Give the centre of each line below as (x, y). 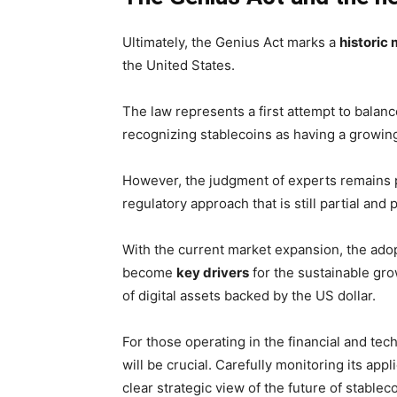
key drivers (213, 272)
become (149, 272)
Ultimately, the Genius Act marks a (231, 42)
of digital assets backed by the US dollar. (249, 296)
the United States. (179, 65)
